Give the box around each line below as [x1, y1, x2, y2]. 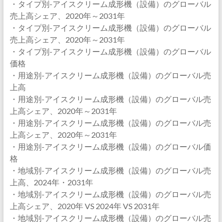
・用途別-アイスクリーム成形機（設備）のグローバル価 [9, 142, 211, 151]
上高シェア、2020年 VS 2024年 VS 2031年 [9, 201, 160, 211]
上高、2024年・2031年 [9, 177, 93, 187]
